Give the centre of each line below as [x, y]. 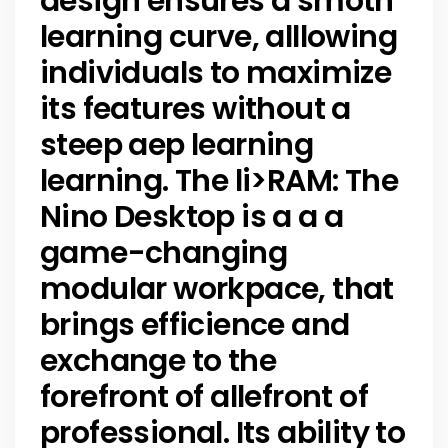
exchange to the [158, 361]
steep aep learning [177, 145]
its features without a [195, 109]
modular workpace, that [217, 289]
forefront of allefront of [204, 397]
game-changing [164, 253]
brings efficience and [195, 325]
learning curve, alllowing [218, 37]
